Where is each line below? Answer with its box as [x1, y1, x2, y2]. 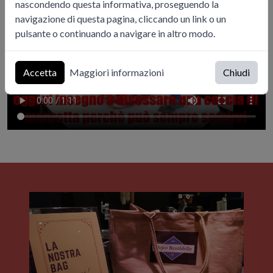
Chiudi [223, 66, 250, 78]
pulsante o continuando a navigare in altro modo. [15, 27, 215, 39]
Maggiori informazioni [69, 66, 164, 78]
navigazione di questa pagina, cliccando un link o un [15, 13, 226, 24]
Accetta [23, 66, 57, 78]
